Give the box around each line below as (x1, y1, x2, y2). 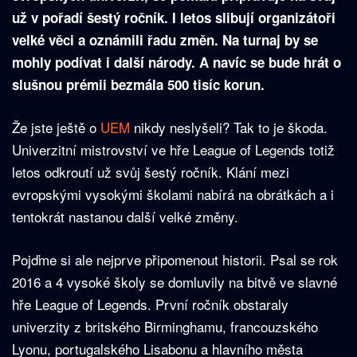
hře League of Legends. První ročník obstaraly (12, 294, 288, 315)
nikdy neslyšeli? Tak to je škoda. (134, 117, 328, 138)
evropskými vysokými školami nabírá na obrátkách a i (12, 184, 334, 205)
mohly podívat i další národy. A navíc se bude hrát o (12, 53, 341, 73)
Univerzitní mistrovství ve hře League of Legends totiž (12, 139, 335, 160)
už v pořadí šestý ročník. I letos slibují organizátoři (12, 8, 335, 28)
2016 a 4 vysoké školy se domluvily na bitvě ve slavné (12, 272, 337, 292)
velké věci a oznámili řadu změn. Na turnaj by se (12, 30, 318, 50)
